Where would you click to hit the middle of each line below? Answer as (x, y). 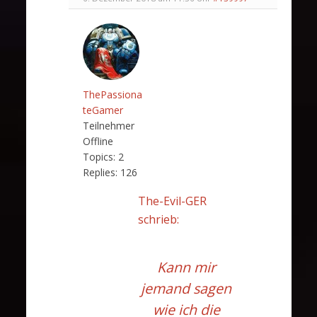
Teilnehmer (108, 125)
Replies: (100, 172)
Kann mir (186, 267)
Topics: (99, 156)
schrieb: (158, 219)
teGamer (103, 110)
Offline (98, 141)
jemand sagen (186, 288)
